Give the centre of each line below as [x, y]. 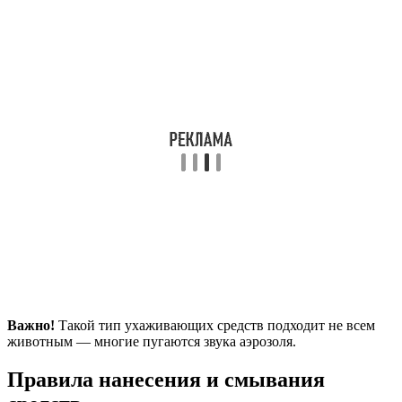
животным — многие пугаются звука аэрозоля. [152, 342]
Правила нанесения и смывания [166, 380]
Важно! [31, 326]
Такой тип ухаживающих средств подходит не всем [215, 326]
